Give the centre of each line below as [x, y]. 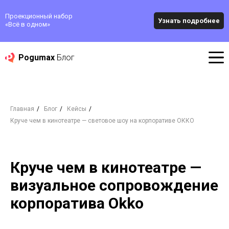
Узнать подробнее [189, 20]
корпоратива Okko [77, 203]
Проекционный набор [39, 16]
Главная [22, 109]
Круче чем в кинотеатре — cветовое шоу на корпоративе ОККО [102, 121]
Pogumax [38, 58]
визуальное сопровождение [114, 185]
